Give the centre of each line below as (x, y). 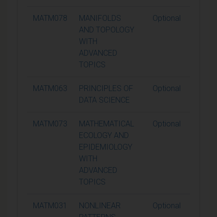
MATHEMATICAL (107, 124)
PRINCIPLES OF (106, 88)
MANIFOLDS (100, 18)
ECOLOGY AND (104, 135)
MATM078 (50, 18)
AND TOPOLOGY (107, 30)
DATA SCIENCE (104, 100)
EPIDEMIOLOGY (106, 147)
